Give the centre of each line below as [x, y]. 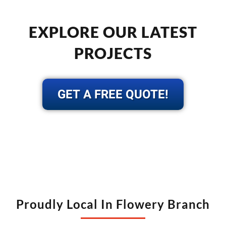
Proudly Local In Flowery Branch [113, 204]
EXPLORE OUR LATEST [113, 32]
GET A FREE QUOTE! [113, 94]
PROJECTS [113, 53]
